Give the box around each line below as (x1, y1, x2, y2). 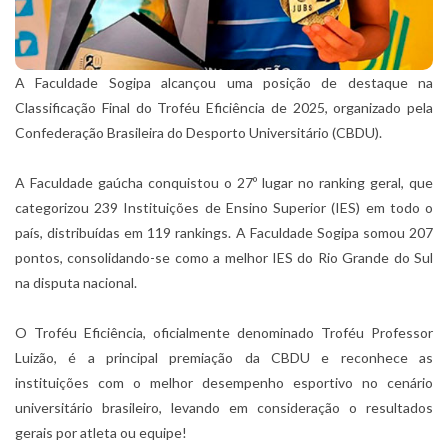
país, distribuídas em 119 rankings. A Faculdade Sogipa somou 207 (15, 224, 433, 242)
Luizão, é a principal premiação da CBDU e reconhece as (15, 349, 433, 367)
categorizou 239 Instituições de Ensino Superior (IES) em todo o (15, 199, 433, 217)
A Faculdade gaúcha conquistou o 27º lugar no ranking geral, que (15, 174, 433, 192)
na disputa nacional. (15, 274, 137, 292)
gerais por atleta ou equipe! (15, 424, 187, 442)
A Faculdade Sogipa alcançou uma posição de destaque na (15, 74, 433, 92)
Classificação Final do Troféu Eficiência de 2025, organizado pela (15, 99, 433, 117)
